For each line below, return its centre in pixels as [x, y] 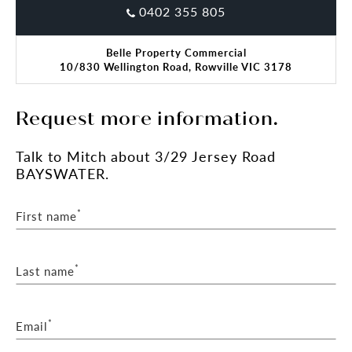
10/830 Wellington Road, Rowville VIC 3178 [176, 66]
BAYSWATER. [62, 173]
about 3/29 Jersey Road [191, 156]
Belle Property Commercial [176, 52]
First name [46, 215]
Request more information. [147, 118]
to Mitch [77, 156]
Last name [45, 270]
